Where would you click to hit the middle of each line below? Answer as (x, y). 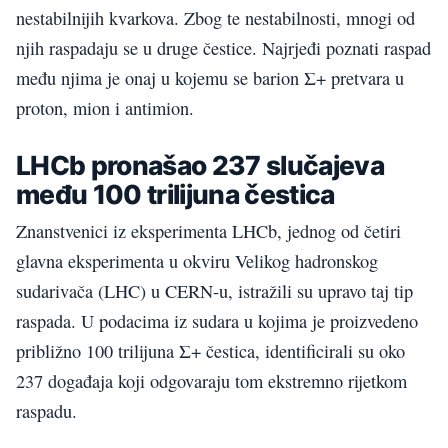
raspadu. (46, 411)
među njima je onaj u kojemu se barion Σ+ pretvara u (210, 78)
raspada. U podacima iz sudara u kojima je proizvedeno (217, 321)
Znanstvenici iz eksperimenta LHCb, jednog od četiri (208, 231)
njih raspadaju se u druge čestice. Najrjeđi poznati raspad (223, 48)
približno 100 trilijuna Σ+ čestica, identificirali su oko (210, 351)
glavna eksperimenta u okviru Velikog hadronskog (197, 261)
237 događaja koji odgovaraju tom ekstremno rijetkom (211, 381)
